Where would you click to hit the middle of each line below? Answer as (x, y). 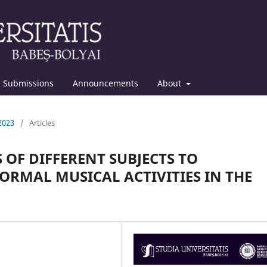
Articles (42, 122)
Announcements (105, 83)
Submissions (28, 83)
